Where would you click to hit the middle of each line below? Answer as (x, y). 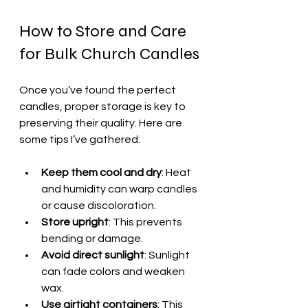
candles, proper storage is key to (103, 107)
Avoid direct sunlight (93, 255)
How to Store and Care (104, 31)
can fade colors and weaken (114, 272)
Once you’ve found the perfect (99, 90)
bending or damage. (92, 239)
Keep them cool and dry (101, 173)
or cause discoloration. (99, 206)
